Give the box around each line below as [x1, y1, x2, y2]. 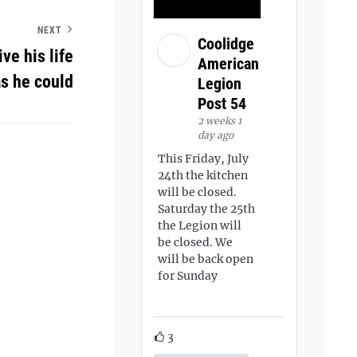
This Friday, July [158, 151, 249, 166]
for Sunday [158, 269, 218, 283]
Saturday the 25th [158, 202, 256, 216]
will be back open [158, 252, 254, 266]
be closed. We [158, 235, 233, 249]
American [198, 54, 260, 73]
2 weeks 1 [198, 115, 242, 127]
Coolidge [198, 34, 255, 53]
